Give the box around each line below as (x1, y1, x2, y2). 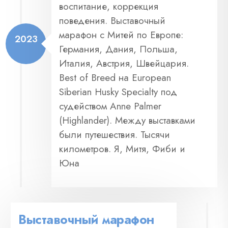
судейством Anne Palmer (59, 99, 161, 113)
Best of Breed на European (59, 70, 171, 84)
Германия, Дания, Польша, (59, 42, 178, 56)
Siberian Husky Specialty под (59, 84, 177, 99)
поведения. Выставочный (59, 13, 165, 27)
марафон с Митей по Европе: (59, 27, 183, 42)
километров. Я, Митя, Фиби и (59, 141, 185, 156)
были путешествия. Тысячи (59, 127, 170, 141)
